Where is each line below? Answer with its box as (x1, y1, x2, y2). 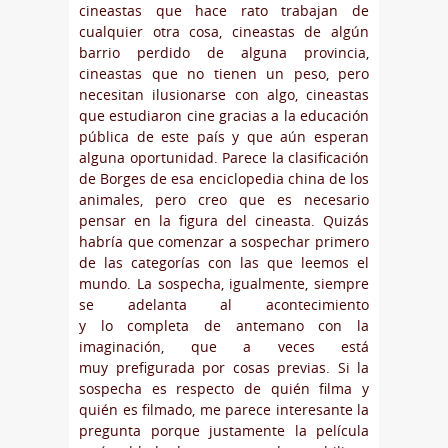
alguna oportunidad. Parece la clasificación (79, 148, 369, 168)
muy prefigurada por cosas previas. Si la (79, 358, 369, 378)
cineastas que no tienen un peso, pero (79, 64, 369, 84)
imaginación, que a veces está (79, 337, 369, 357)
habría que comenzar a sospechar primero (79, 232, 369, 252)
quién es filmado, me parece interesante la (79, 400, 369, 420)
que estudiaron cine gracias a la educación (79, 106, 369, 126)
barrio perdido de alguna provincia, (79, 43, 369, 63)
